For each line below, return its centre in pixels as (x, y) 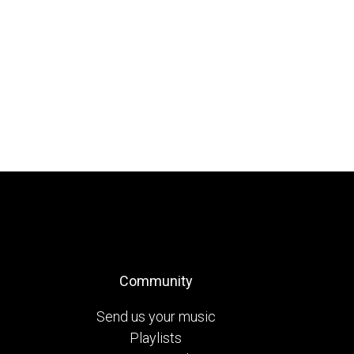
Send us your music (156, 316)
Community (156, 281)
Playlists (156, 337)
